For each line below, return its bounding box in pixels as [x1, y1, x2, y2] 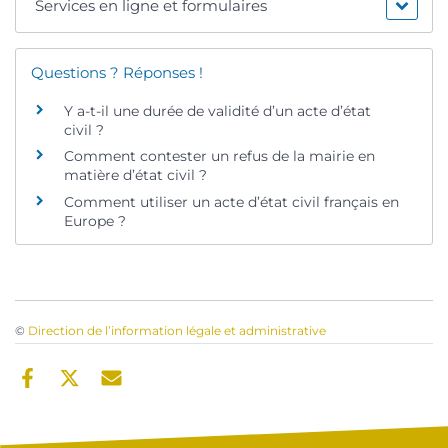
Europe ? [64, 211, 126, 230]
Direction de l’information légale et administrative [28, 323, 326, 339]
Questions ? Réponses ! [31, 62, 203, 82]
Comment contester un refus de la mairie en [64, 147, 375, 166]
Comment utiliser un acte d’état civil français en [64, 192, 399, 211]
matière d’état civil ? [64, 166, 207, 185]
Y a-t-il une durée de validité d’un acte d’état [64, 101, 371, 120]
